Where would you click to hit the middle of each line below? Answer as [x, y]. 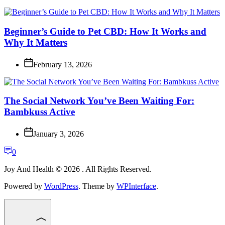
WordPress [61, 186]
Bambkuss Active [39, 112]
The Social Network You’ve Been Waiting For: [99, 101]
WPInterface [136, 186]
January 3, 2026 [59, 134]
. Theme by [97, 186]
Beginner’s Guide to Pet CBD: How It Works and [105, 32]
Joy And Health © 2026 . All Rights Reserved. [78, 169]
